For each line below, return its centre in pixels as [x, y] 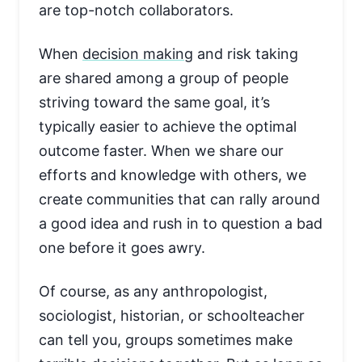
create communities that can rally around [179, 199]
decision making [138, 54]
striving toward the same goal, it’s [154, 102]
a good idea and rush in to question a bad [181, 223]
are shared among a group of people [164, 78]
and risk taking [246, 54]
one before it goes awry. [122, 248]
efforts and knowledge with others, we [173, 175]
